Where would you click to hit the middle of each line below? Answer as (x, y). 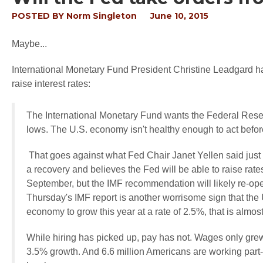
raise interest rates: (51, 84)
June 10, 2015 (179, 16)
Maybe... (29, 44)
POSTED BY (39, 16)
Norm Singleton (102, 16)
